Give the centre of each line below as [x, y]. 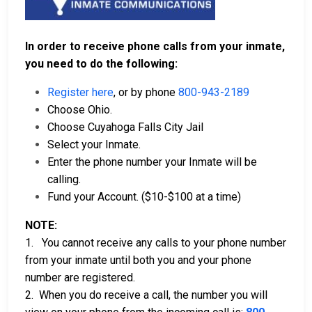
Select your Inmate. [94, 145]
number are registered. [80, 278]
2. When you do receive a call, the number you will [146, 295]
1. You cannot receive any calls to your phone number [156, 243]
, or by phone [146, 93]
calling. [64, 180]
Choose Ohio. [80, 110]
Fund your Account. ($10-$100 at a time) [144, 197]
